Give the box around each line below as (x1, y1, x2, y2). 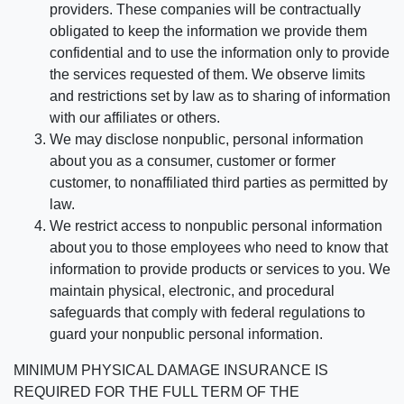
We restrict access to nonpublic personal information (50, 218, 382, 234)
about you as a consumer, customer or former (50, 153, 335, 170)
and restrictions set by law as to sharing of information (50, 88, 390, 105)
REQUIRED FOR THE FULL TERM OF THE (14, 384, 299, 400)
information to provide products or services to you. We (50, 262, 390, 278)
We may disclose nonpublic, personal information (50, 132, 363, 148)
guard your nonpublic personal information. (50, 326, 323, 343)
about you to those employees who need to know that (50, 240, 388, 256)
